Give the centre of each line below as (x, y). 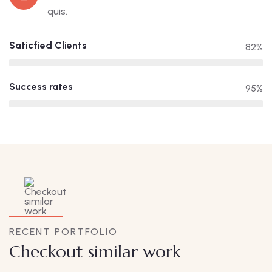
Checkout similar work (95, 252)
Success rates (41, 87)
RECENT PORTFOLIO (63, 232)
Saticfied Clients (48, 45)
